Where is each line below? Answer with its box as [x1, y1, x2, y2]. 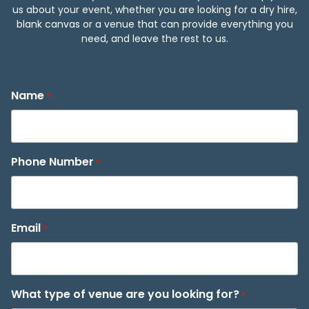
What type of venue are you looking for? [11, 286, 239, 303]
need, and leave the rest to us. [81, 32, 228, 46]
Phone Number [11, 154, 94, 170]
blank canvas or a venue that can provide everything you [16, 17, 293, 32]
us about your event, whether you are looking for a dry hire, [12, 3, 297, 17]
